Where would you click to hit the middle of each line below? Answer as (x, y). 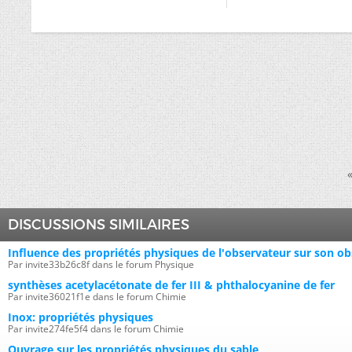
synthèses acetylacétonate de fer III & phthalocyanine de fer (171, 285)
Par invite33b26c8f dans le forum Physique (101, 264)
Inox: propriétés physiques (81, 317)
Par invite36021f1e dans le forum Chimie (97, 297)
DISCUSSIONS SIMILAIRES (99, 225)
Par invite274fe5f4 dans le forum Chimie (96, 329)
